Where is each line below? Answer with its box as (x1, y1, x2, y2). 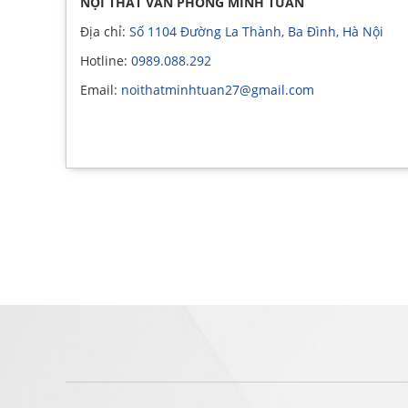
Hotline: (80, 52, 131, 69)
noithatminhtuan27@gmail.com (121, 81, 314, 98)
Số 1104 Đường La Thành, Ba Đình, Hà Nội (129, 23, 383, 40)
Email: (80, 81, 121, 98)
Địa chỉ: (80, 23, 129, 40)
